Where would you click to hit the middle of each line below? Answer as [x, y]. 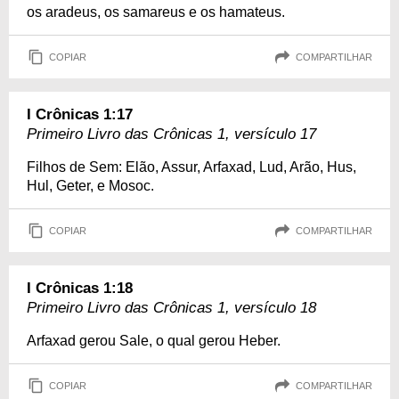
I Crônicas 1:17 [80, 114]
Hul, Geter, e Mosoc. [90, 186]
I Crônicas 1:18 [80, 288]
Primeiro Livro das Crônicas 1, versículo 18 [171, 308]
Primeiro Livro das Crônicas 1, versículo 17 [171, 134]
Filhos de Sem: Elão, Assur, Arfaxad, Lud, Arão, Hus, [191, 167]
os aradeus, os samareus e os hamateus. [156, 12]
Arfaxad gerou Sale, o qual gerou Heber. [154, 341]
